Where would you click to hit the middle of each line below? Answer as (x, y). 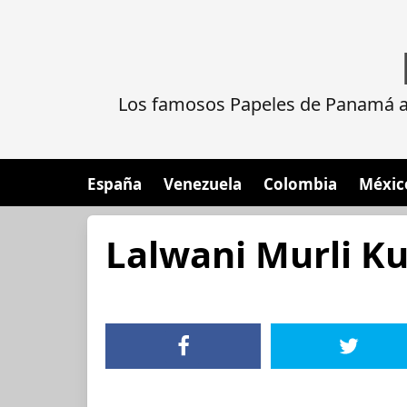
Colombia (300, 184)
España (114, 184)
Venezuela (203, 184)
